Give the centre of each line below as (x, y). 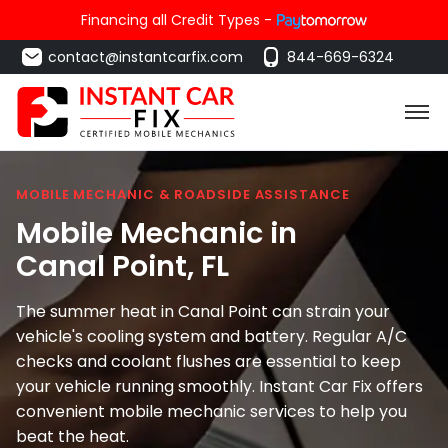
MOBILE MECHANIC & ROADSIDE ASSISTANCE (183, 194)
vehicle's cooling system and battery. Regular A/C (211, 336)
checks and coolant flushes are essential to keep (208, 361)
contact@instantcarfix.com (145, 57)
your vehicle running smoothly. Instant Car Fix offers (219, 386)
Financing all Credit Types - (176, 20)
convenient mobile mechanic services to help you (211, 411)
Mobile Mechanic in (156, 232)
